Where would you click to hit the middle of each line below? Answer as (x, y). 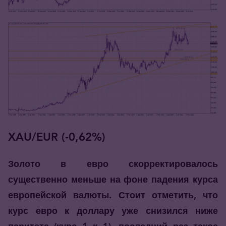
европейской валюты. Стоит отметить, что (113, 195)
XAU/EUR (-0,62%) (57, 137)
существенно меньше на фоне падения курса (113, 180)
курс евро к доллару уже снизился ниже (113, 211)
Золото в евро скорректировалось (113, 164)
